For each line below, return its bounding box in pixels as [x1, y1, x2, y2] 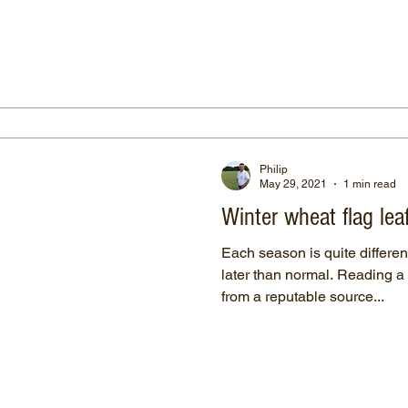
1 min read [343, 178, 396, 190]
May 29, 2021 [260, 178, 327, 190]
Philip [260, 162, 288, 176]
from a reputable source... [221, 287, 384, 305]
